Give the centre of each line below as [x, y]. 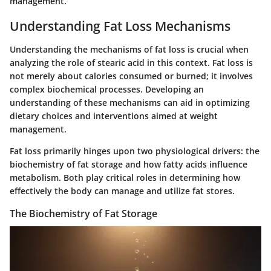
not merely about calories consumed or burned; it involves [131, 76]
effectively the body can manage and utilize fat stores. [122, 191]
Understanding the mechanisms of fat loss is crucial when [129, 49]
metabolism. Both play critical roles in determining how [125, 177]
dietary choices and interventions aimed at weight [114, 116]
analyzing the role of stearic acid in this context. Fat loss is [131, 62]
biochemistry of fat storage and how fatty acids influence [129, 164]
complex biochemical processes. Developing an [107, 89]
